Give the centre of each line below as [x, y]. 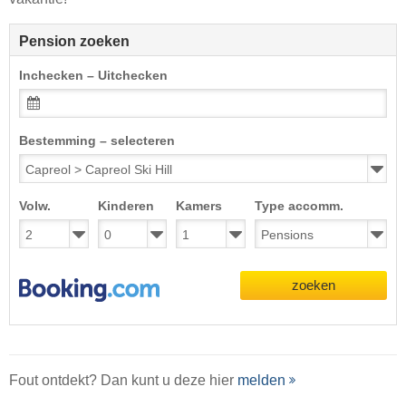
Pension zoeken [74, 41]
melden [261, 380]
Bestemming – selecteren [97, 141]
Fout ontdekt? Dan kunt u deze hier [123, 380]
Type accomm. [299, 206]
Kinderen [126, 206]
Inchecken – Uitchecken [93, 76]
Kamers [199, 206]
